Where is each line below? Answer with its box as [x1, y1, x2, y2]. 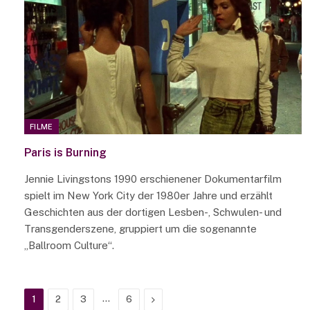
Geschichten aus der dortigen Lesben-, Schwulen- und [24, 206, 282, 219]
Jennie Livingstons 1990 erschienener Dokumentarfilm [24, 173, 282, 185]
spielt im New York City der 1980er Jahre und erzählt [24, 190, 273, 202]
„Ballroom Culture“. [24, 239, 114, 252]
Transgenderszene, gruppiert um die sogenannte [24, 223, 257, 235]
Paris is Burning [24, 146, 107, 160]
